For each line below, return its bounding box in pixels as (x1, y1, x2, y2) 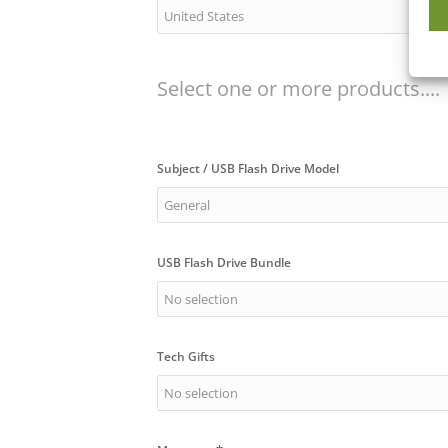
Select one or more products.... (157, 74, 440, 102)
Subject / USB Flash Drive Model (157, 159, 339, 177)
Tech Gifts (157, 347, 215, 365)
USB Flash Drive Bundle (157, 253, 291, 271)
